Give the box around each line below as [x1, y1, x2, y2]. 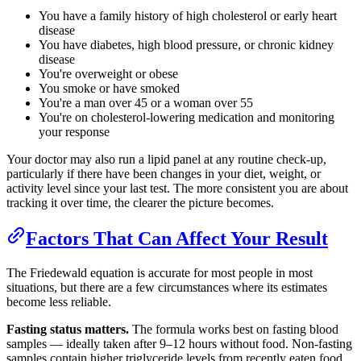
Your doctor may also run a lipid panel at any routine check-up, [6, 151, 326, 166]
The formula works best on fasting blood [129, 322, 338, 337]
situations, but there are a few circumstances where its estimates [6, 280, 327, 295]
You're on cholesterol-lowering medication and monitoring [39, 110, 334, 124]
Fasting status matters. [6, 322, 129, 337]
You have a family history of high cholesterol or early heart [39, 8, 337, 23]
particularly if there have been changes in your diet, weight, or [6, 166, 321, 180]
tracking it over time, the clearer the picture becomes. [6, 195, 274, 210]
